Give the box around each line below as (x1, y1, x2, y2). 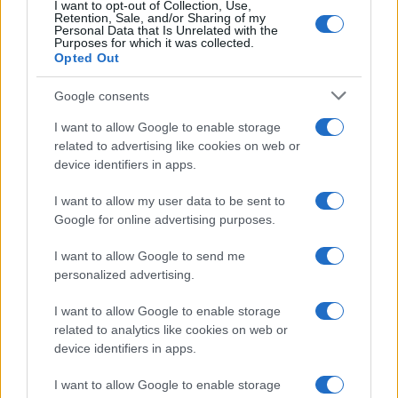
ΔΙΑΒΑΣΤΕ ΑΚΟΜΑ (179, 307, 346, 331)
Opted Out (54, 51, 120, 65)
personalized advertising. (54, 267, 195, 282)
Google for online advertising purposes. (54, 212, 275, 227)
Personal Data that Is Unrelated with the (54, 23, 278, 37)
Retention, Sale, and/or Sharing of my (54, 11, 266, 25)
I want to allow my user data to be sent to (54, 194, 285, 208)
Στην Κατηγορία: (31, 170, 139, 187)
